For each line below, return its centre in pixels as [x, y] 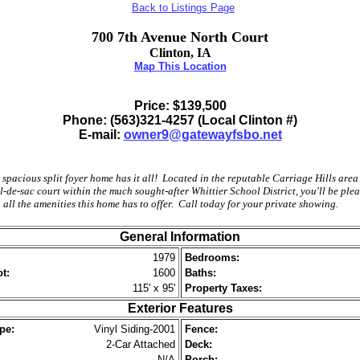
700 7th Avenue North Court [180, 37]
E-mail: [101, 135]
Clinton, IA [180, 53]
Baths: [200, 273]
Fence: [201, 329]
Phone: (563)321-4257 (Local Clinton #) [180, 120]
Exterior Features [180, 308]
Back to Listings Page [183, 8]
